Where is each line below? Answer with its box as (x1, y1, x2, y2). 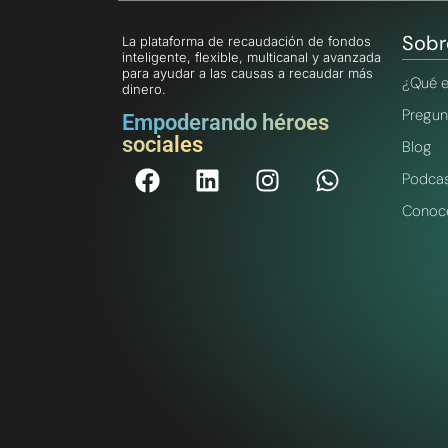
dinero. (122, 81, 166, 98)
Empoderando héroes (122, 109, 329, 135)
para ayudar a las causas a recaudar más (122, 65, 373, 82)
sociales (122, 131, 203, 157)
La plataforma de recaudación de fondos (122, 33, 371, 50)
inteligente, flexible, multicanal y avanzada (122, 49, 381, 66)
